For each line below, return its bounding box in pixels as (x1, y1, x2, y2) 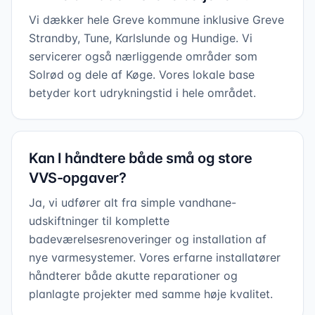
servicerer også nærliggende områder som (29, 49, 257, 63)
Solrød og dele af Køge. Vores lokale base (29, 67, 255, 82)
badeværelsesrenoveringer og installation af (29, 232, 266, 246)
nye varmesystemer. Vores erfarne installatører (29, 250, 281, 264)
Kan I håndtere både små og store (29, 150, 252, 167)
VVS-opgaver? (29, 169, 126, 186)
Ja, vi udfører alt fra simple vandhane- (29, 195, 236, 210)
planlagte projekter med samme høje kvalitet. (29, 287, 273, 301)
